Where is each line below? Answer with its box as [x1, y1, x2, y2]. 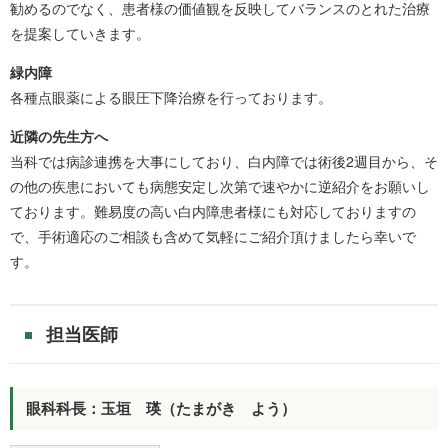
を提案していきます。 [10, 23, 150, 44]
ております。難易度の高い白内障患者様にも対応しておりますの [10, 201, 416, 222]
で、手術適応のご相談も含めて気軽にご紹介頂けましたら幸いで [10, 226, 416, 247]
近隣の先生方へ [10, 126, 108, 147]
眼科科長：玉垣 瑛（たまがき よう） [26, 396, 296, 419]
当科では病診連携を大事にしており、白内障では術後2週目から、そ [10, 151, 438, 172]
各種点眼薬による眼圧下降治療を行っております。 [10, 87, 332, 108]
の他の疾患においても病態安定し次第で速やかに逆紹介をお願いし [10, 176, 430, 197]
